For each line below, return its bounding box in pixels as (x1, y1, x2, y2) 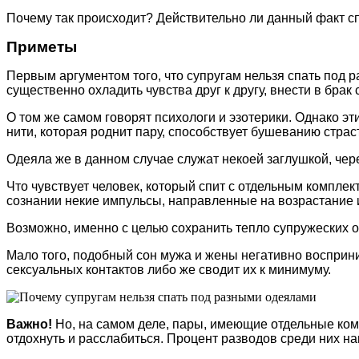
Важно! (6, 317, 55, 331)
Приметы (6, 38, 77, 55)
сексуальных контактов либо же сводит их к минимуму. (6, 262, 331, 276)
